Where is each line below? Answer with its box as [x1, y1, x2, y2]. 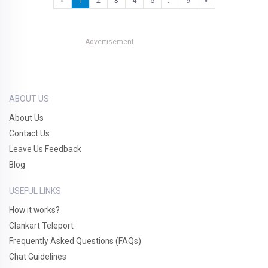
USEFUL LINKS [9, 186, 61, 196]
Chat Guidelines [9, 252, 66, 262]
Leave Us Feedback [9, 144, 81, 154]
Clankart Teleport [9, 221, 74, 231]
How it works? [9, 205, 60, 215]
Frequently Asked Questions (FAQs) [9, 236, 141, 246]
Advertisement [85, 38, 134, 47]
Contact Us [9, 129, 50, 139]
